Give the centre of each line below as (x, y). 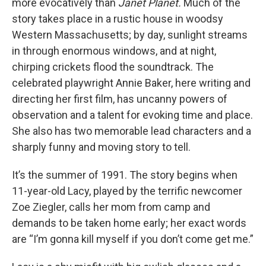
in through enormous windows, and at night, (114, 51)
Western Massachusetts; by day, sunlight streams (130, 35)
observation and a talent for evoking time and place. (132, 115)
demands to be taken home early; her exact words (129, 223)
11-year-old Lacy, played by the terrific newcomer (127, 191)
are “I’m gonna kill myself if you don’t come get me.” (133, 239)
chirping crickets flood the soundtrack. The (113, 67)
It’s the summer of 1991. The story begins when (125, 175)
